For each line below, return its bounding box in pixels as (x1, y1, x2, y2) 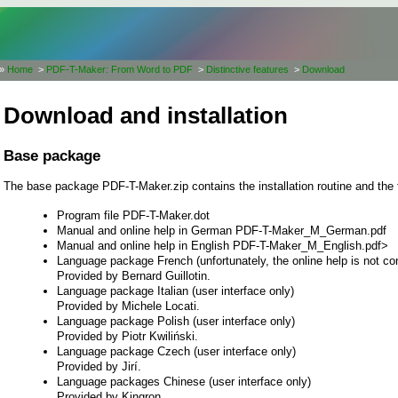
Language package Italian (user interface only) (57, 283, 294, 298)
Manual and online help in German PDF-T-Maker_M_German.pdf (57, 223, 386, 237)
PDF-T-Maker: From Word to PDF (46, 64, 193, 75)
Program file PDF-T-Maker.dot (57, 208, 210, 222)
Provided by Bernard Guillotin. (57, 268, 211, 283)
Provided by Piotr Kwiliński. (57, 329, 198, 343)
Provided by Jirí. (57, 359, 141, 373)
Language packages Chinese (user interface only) (57, 374, 311, 388)
